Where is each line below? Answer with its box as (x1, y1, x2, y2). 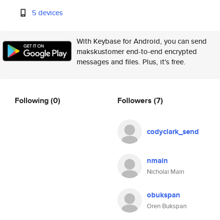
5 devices (32, 7, 63, 18)
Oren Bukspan (147, 201, 187, 211)
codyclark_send (147, 126, 199, 137)
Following (15, 94, 51, 106)
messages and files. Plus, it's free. (77, 56, 186, 67)
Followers (117, 94, 154, 106)
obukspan (147, 190, 180, 200)
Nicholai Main (147, 167, 184, 176)
